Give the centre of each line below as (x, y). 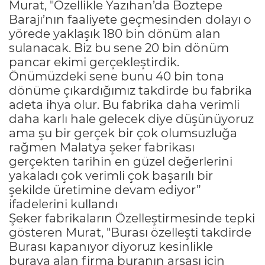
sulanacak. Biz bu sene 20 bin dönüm (119, 48)
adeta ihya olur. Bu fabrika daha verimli (124, 104)
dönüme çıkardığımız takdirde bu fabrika (130, 90)
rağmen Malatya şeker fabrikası (102, 147)
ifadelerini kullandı (63, 204)
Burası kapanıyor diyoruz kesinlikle (111, 246)
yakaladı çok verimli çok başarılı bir (111, 175)
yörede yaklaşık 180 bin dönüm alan (115, 33)
